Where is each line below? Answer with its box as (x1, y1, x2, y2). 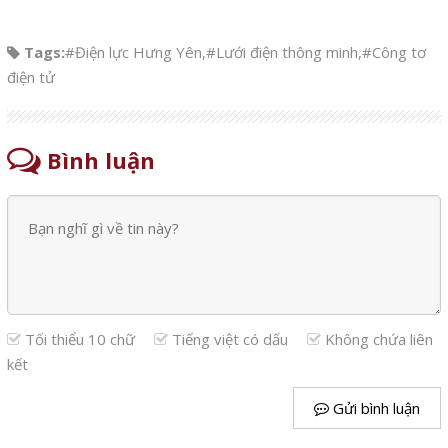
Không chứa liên (320, 329, 433, 350)
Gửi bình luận (329, 398, 421, 419)
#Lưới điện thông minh (205, 42, 358, 63)
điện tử (6, 67, 55, 88)
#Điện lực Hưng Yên (64, 42, 202, 63)
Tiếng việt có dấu (167, 329, 292, 350)
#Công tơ (361, 42, 426, 63)
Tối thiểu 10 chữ (20, 329, 139, 350)
